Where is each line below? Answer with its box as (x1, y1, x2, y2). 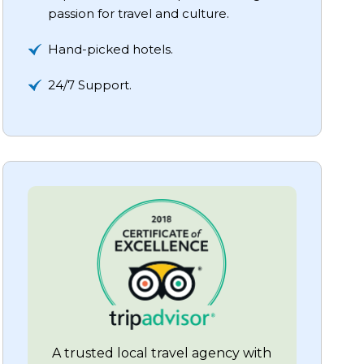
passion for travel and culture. (47, 5, 229, 21)
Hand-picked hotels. (47, 41, 173, 57)
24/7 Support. (47, 76, 132, 93)
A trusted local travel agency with (52, 344, 272, 361)
